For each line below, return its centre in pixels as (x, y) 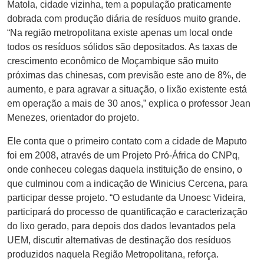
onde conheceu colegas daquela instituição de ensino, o (125, 169)
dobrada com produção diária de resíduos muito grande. (124, 18)
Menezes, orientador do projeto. (73, 117)
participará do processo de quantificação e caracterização (127, 212)
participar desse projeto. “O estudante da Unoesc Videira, (126, 197)
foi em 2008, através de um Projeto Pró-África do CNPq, (123, 155)
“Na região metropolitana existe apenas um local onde (120, 32)
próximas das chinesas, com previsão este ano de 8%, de (127, 75)
